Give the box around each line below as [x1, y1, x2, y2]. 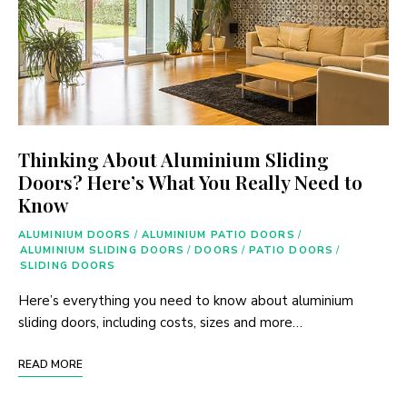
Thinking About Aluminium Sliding [18, 146, 329, 173]
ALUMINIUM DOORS [18, 228, 132, 243]
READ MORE [18, 357, 83, 372]
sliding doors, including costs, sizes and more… [18, 313, 303, 333]
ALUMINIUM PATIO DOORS [141, 228, 295, 243]
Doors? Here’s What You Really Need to [18, 169, 362, 195]
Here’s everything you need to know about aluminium [18, 292, 353, 311]
